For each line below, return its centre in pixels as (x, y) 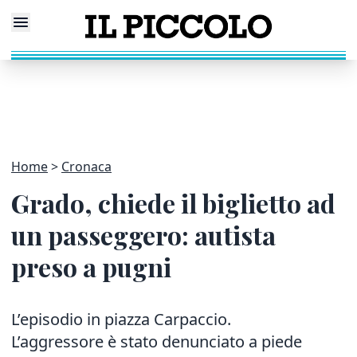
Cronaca (86, 167)
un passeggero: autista (143, 235)
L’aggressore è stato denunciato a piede (157, 341)
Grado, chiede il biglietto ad (173, 203)
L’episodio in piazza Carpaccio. (121, 319)
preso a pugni (91, 267)
